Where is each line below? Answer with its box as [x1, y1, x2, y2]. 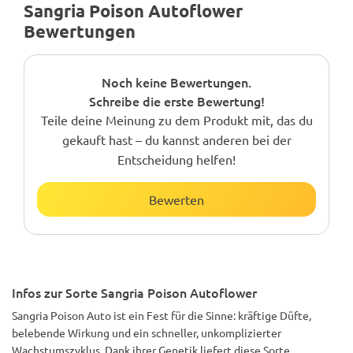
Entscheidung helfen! [117, 151, 236, 167]
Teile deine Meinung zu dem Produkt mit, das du [40, 112, 313, 128]
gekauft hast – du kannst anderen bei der [61, 132, 292, 147]
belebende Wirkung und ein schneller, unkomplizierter [12, 325, 281, 340]
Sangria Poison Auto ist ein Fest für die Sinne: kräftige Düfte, [12, 308, 311, 322]
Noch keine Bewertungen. [102, 73, 251, 91]
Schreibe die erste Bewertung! [88, 92, 265, 110]
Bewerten [149, 191, 204, 207]
